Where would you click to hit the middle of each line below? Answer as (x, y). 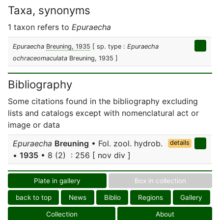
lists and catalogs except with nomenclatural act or (103, 113)
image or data (34, 125)
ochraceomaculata (40, 58)
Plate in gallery (57, 181)
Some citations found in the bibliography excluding (103, 101)
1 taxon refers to (40, 27)
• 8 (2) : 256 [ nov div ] (84, 155)
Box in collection (160, 181)
